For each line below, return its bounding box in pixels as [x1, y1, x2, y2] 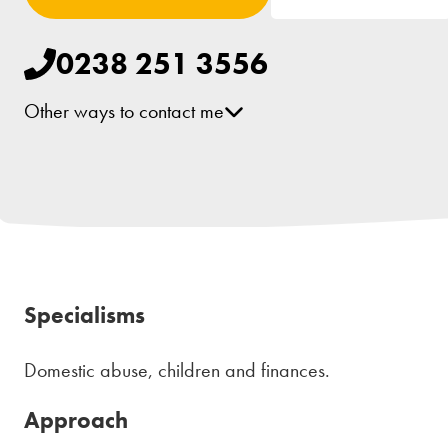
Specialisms [24, 300, 145, 331]
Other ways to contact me [24, 98, 224, 124]
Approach [24, 405, 128, 436]
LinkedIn [56, 184, 119, 210]
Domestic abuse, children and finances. [24, 357, 330, 384]
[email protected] [56, 140, 191, 166]
